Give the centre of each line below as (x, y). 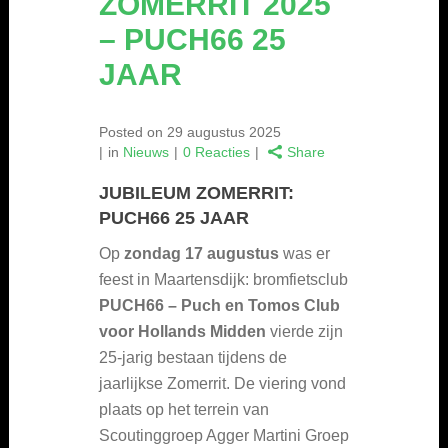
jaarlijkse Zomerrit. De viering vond (222, 384)
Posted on (131, 132)
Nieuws (146, 152)
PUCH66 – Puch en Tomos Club (219, 306)
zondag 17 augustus (201, 254)
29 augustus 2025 (222, 132)
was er (304, 254)
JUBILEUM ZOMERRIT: (196, 193)
